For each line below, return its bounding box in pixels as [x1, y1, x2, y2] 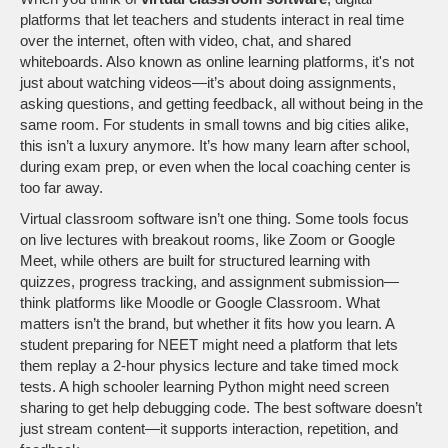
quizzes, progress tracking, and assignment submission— [20, 273, 399, 290]
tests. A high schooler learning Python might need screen [20, 378, 389, 395]
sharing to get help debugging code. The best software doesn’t [20, 399, 422, 416]
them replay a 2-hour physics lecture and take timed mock [20, 357, 399, 374]
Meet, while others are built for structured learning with [20, 252, 370, 269]
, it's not [364, 53, 414, 70]
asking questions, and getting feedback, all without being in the [20, 95, 423, 112]
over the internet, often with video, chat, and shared [20, 32, 351, 49]
